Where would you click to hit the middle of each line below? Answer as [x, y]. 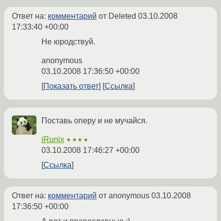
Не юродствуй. [68, 42]
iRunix [53, 140]
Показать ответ [71, 86]
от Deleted [117, 16]
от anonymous [124, 196]
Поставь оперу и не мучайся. [94, 121]
